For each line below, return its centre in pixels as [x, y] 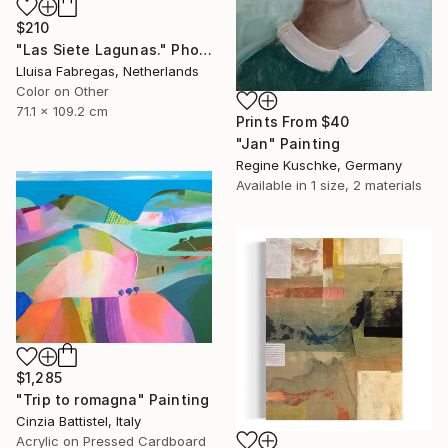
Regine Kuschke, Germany [319, 164]
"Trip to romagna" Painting [113, 399]
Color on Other [62, 90]
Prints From [278, 121]
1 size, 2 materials [366, 184]
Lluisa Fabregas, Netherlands [107, 70]
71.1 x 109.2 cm [62, 110]
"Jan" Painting [288, 143]
